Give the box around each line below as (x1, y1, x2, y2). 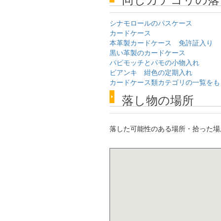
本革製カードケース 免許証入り (110, 37, 213, 47)
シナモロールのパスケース (110, 18, 192, 28)
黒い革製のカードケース (110, 47, 185, 57)
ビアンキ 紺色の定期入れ (110, 67, 192, 77)
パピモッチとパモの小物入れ (110, 57, 199, 67)
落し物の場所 (122, 91, 194, 108)
